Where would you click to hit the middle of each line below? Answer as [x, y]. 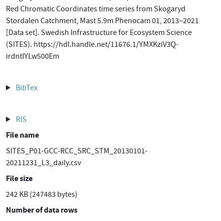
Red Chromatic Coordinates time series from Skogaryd [96, 9]
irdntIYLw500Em [33, 56]
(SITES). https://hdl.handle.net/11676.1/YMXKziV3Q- [92, 44]
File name [22, 135]
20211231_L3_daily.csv [43, 163]
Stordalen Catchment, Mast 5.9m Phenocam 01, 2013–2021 [102, 21]
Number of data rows [42, 210]
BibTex [26, 88]
